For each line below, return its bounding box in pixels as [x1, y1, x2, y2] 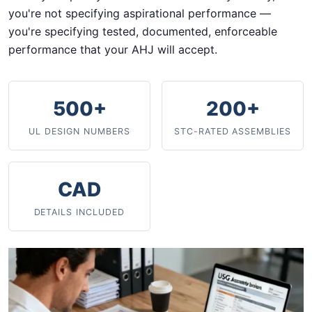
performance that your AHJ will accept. [8, 42, 217, 56]
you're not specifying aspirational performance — [8, 6, 271, 20]
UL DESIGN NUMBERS [29, 126, 130, 136]
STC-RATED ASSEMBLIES [173, 126, 292, 136]
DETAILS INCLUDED [33, 207, 125, 217]
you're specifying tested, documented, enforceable [8, 24, 277, 38]
